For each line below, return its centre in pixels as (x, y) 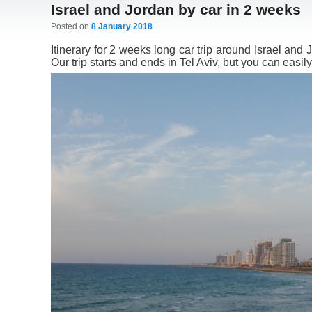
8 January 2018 (122, 26)
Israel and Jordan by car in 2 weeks (175, 9)
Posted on (71, 26)
